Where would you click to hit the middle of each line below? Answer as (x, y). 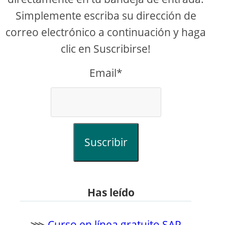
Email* (106, 73)
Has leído (111, 193)
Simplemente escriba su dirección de (106, 16)
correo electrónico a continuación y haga (106, 32)
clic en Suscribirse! (106, 49)
